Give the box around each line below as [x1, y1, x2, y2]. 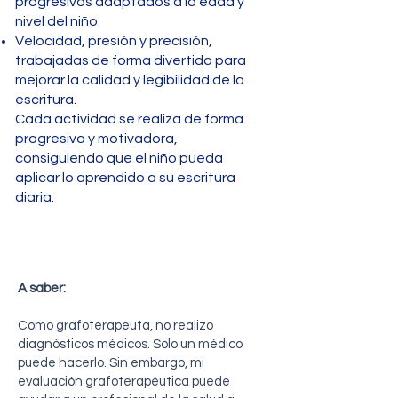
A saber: [18, 282, 66, 295]
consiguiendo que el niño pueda [15, 151, 223, 165]
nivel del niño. [15, 14, 100, 28]
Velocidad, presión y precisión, [15, 34, 212, 48]
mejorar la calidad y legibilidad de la [15, 73, 244, 87]
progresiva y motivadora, [15, 131, 178, 146]
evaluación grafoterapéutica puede [18, 375, 230, 388]
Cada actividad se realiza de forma [15, 112, 243, 126]
